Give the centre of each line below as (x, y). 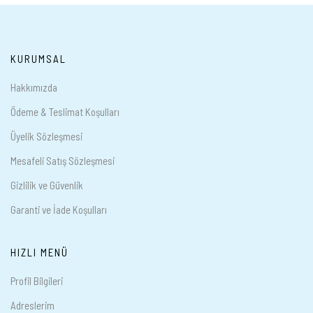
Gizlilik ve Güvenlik (47, 185)
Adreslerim (32, 305)
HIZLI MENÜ (39, 252)
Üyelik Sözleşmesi (46, 136)
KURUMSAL (38, 58)
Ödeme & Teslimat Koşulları (65, 111)
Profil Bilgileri (37, 281)
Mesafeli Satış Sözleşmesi (63, 160)
